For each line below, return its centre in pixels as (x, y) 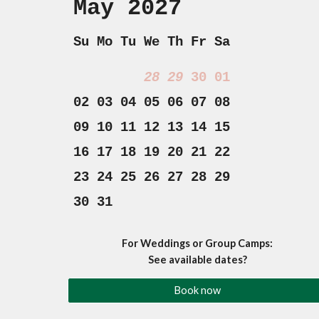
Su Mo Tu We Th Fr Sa (151, 42)
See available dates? (197, 259)
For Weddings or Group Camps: (198, 243)
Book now (198, 291)
